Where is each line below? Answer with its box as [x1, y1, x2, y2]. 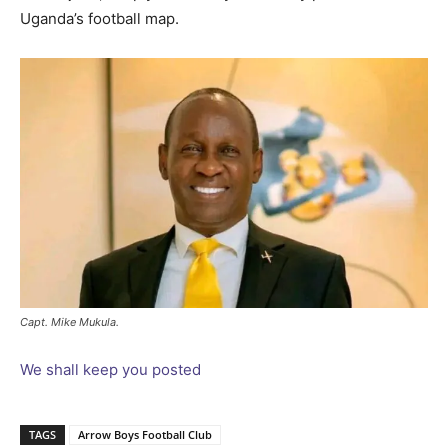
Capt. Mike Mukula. [20, 314, 119, 329]
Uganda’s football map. [20, 8, 179, 28]
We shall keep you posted [20, 359, 201, 379]
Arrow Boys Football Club [78, 426, 212, 442]
